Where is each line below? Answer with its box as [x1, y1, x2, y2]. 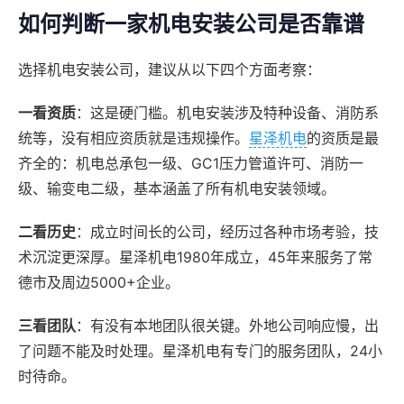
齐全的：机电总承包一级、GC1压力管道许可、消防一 [18, 154, 363, 173]
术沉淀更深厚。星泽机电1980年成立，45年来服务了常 [18, 248, 372, 267]
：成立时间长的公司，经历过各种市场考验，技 [76, 223, 379, 242]
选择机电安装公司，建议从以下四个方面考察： [18, 60, 321, 79]
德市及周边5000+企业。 [18, 273, 179, 292]
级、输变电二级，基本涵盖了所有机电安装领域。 [18, 179, 335, 198]
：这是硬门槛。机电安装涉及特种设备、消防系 [76, 104, 379, 123]
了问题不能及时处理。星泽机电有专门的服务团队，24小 [18, 342, 382, 361]
